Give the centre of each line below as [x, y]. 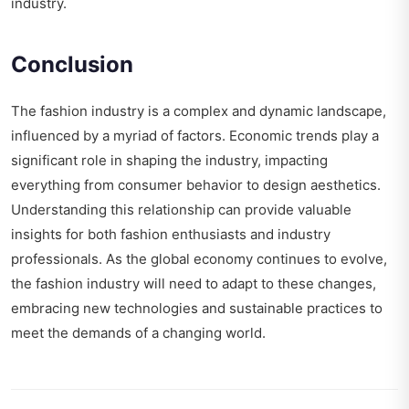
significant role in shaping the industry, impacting [169, 161]
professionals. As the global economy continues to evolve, [199, 259]
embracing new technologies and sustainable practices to [197, 309]
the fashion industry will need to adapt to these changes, [194, 284]
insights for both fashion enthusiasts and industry [171, 235]
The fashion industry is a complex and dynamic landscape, [199, 111]
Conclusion [72, 65]
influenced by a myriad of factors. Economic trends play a [195, 136]
